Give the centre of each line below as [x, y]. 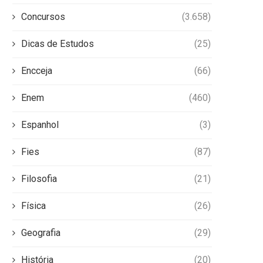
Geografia [41, 233]
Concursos [43, 17]
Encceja [37, 71]
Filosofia [39, 179]
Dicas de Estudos [58, 44]
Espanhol [40, 125]
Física [33, 206]
